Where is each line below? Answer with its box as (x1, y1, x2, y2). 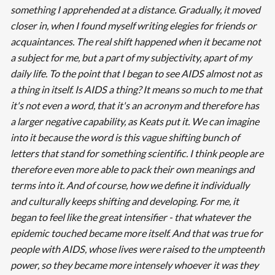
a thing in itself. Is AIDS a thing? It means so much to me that (10, 83, 262, 95)
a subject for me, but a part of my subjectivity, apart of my (10, 51, 252, 63)
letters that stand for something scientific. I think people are (10, 147, 263, 159)
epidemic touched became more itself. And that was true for (10, 227, 263, 239)
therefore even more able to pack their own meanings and (10, 163, 254, 175)
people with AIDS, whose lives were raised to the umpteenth (10, 242, 265, 255)
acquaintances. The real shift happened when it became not (10, 35, 261, 47)
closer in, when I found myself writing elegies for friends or (10, 19, 257, 31)
